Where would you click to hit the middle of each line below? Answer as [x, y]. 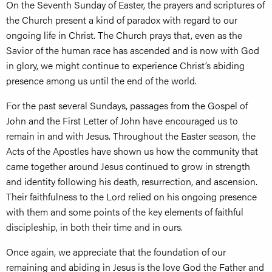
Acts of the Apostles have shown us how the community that [132, 151]
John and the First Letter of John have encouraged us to [122, 121]
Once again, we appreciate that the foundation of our [116, 252]
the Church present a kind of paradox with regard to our [122, 20]
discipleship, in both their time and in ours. [94, 227]
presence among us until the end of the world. [101, 81]
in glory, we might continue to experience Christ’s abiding [125, 66]
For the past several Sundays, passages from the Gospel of [127, 106]
